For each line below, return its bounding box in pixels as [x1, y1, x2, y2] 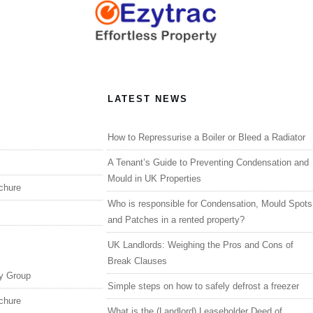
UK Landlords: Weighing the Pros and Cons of [108, 239, 294, 250]
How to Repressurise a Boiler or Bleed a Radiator [108, 131, 306, 143]
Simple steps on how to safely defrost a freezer [108, 280, 300, 291]
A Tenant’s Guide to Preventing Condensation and [108, 156, 310, 168]
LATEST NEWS [108, 93, 189, 104]
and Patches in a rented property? [108, 214, 245, 225]
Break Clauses [108, 255, 168, 266]
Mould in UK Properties [108, 173, 202, 184]
